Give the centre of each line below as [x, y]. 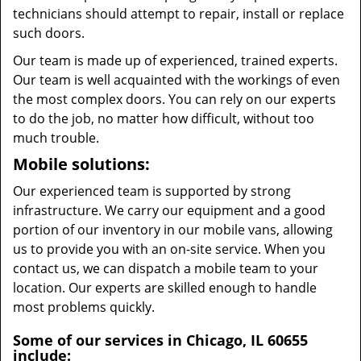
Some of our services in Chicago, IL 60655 [160, 340]
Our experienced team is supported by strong [152, 191]
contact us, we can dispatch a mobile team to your [166, 268]
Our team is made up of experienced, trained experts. [175, 60]
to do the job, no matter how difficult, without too [164, 118]
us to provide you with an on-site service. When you [169, 249]
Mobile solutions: [81, 164]
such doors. [49, 33]
